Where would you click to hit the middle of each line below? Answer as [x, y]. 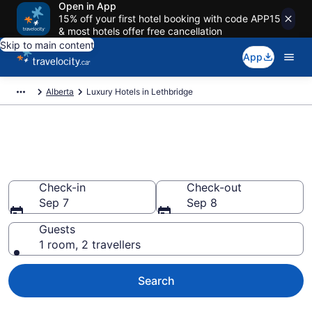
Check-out [214, 187]
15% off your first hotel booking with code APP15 [170, 18]
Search [156, 281]
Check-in [62, 187]
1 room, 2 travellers [90, 244]
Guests [57, 229]
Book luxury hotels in [105, 147]
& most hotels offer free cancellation [140, 31]
